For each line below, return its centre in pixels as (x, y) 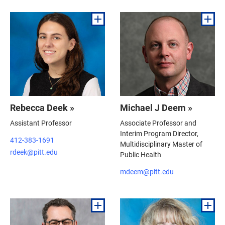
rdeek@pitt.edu (34, 152)
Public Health (141, 155)
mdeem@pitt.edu (147, 171)
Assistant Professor (41, 123)
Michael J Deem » (156, 108)
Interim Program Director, (159, 134)
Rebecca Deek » (42, 108)
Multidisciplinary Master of (161, 144)
